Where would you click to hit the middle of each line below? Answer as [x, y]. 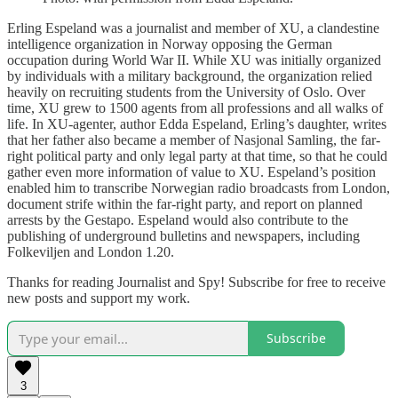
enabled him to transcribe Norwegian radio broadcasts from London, [199, 187]
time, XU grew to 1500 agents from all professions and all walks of [195, 107]
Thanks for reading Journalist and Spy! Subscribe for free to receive [196, 282]
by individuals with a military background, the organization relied [190, 76]
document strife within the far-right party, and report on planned [185, 203]
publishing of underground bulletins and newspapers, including [183, 235]
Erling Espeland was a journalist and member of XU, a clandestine [193, 28]
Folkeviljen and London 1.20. [91, 251]
